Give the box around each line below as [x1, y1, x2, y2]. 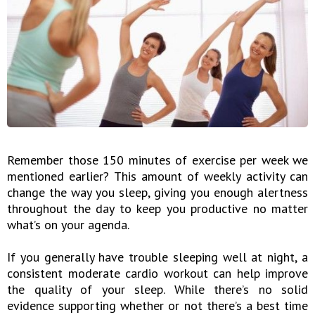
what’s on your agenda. [7, 217, 129, 233]
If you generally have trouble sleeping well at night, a [7, 249, 308, 266]
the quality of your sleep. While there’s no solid [7, 281, 308, 298]
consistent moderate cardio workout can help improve [7, 265, 308, 282]
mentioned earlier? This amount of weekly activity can [7, 168, 308, 185]
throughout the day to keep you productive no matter [7, 200, 308, 217]
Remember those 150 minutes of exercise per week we [7, 152, 308, 169]
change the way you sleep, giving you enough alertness [7, 184, 308, 201]
